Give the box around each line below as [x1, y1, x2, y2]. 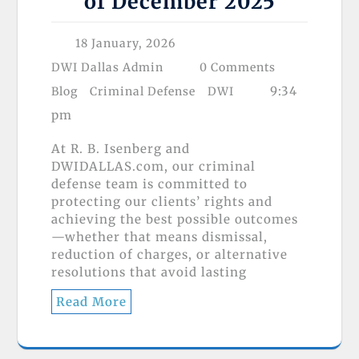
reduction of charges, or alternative [51, 246, 288, 262]
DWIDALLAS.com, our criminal [51, 158, 256, 174]
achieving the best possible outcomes [51, 211, 298, 227]
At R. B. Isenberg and [51, 140, 190, 156]
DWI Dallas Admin [51, 59, 163, 75]
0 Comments [200, 59, 276, 75]
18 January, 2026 [75, 35, 175, 50]
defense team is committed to [51, 175, 248, 192]
